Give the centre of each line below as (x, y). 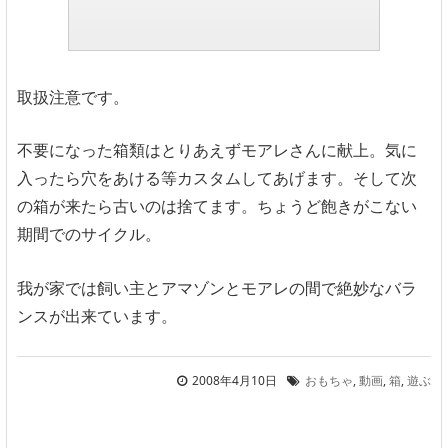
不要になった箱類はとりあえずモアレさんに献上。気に (217, 150)
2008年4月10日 (234, 380)
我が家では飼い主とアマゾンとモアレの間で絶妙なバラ (217, 288)
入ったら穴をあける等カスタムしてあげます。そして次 (217, 178)
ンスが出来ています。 (97, 316)
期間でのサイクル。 (89, 234)
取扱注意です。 (73, 96)
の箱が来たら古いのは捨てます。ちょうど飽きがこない (217, 206)
